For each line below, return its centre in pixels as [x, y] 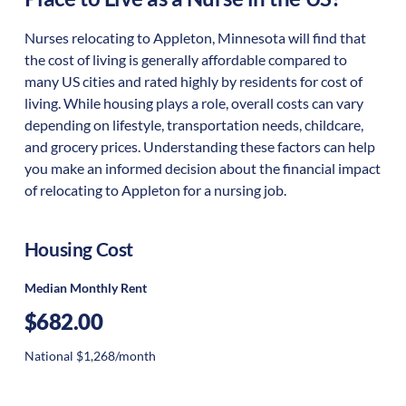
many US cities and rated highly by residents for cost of [193, 82]
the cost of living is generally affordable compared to [185, 60]
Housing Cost [78, 248]
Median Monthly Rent [85, 287]
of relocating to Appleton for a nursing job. [155, 190]
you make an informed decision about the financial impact [202, 169]
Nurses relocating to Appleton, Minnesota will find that [195, 38]
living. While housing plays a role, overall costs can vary [193, 103]
